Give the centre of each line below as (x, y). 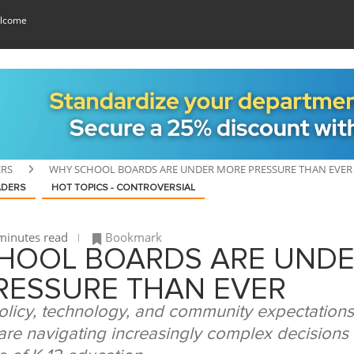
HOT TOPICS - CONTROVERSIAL (123, 188)
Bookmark (134, 237)
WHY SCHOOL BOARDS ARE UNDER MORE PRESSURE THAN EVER (201, 169)
